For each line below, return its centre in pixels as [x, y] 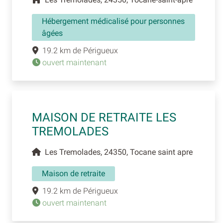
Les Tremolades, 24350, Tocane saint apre [117, 152]
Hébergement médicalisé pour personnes [113, 21]
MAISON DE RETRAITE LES [104, 117]
